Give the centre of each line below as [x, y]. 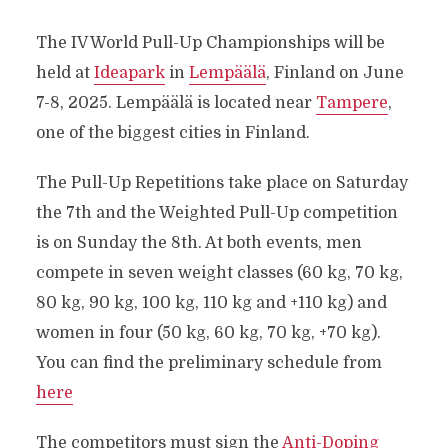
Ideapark [129, 73]
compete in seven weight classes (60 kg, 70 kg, [219, 273]
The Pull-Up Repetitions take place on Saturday [221, 183]
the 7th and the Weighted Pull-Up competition [216, 213]
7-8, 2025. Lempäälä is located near [175, 103]
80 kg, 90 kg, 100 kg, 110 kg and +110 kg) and [211, 303]
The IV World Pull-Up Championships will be [210, 43]
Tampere [351, 103]
